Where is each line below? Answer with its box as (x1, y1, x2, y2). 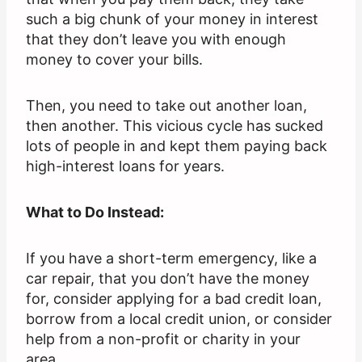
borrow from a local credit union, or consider (26, 310, 332, 328)
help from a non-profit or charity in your (26, 330, 301, 348)
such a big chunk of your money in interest (26, 11, 318, 28)
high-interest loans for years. (26, 158, 225, 175)
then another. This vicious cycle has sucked (26, 117, 323, 135)
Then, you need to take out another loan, (26, 97, 307, 115)
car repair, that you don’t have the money (26, 270, 309, 288)
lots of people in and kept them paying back (26, 137, 327, 155)
